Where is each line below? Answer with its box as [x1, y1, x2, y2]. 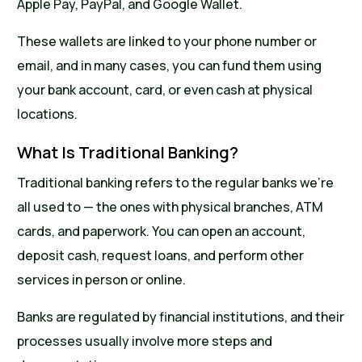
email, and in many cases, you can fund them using [17, 57, 322, 75]
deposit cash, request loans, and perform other [17, 246, 305, 265]
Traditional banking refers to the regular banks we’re [17, 174, 335, 192]
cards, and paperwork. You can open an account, [17, 222, 306, 241]
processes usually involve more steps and [17, 332, 273, 351]
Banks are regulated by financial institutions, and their [17, 308, 345, 326]
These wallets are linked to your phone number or [17, 32, 318, 51]
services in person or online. [17, 271, 187, 289]
